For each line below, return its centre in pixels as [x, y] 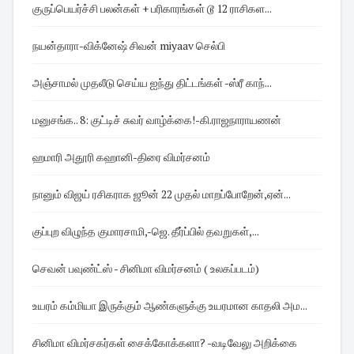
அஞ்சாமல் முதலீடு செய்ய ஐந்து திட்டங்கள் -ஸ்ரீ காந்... [153, 82]
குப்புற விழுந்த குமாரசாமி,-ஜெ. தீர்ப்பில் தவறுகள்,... [146, 231]
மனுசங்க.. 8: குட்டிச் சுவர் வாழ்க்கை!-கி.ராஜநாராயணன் [157, 119]
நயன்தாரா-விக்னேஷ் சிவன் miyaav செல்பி [192, 45]
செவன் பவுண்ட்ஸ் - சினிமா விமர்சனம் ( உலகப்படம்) [146, 268]
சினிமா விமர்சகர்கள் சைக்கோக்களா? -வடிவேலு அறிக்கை [275, 342]
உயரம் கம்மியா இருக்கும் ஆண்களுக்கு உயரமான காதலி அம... [170, 305]
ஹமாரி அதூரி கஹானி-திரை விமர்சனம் [121, 156]
